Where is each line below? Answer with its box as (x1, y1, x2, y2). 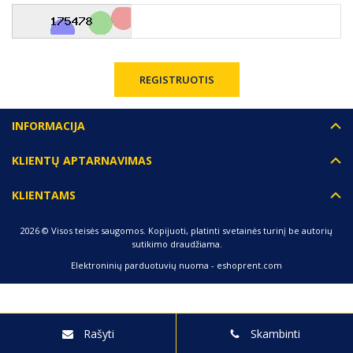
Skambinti (251, 326, 300, 341)
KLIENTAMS (12, 188, 76, 203)
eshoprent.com (217, 259, 282, 271)
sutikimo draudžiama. (131, 238, 222, 250)
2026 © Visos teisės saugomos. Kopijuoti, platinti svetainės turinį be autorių (20, 225, 333, 236)
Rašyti (83, 326, 114, 341)
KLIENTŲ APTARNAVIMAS (12, 153, 152, 168)
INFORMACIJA (12, 118, 85, 133)
